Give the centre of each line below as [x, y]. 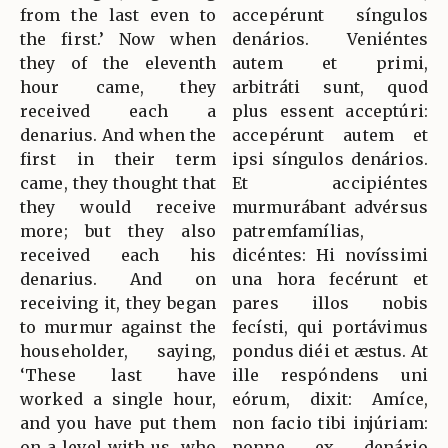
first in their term [118, 159]
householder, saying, [118, 351]
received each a [118, 111]
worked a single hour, [118, 399]
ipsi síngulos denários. [330, 159]
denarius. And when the [118, 135]
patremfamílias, [298, 231]
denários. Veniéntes [330, 39]
